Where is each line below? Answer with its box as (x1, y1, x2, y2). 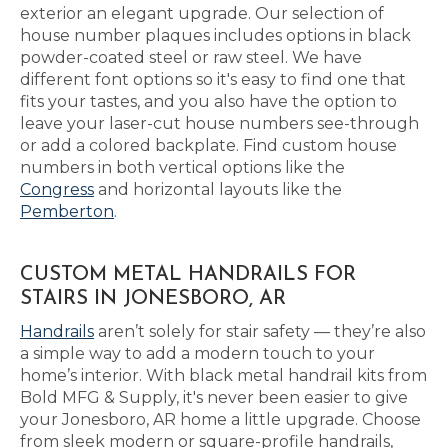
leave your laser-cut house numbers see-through (20, 114, 419, 133)
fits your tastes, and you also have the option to (20, 92, 397, 111)
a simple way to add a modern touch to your (20, 344, 375, 363)
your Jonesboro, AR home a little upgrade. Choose (20, 410, 421, 429)
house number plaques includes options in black (20, 26, 411, 45)
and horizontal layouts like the (94, 180, 342, 199)
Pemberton (20, 202, 114, 221)
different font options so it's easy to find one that (20, 70, 406, 89)
